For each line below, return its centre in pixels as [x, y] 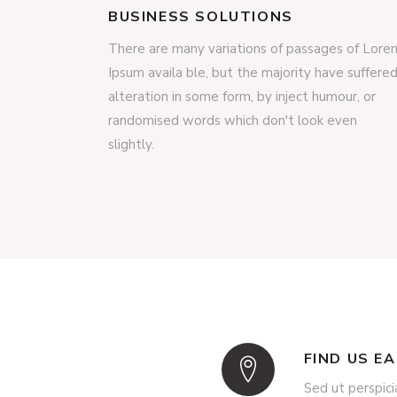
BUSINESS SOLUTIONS [201, 17]
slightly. [131, 144]
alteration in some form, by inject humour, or [242, 97]
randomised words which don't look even [233, 121]
